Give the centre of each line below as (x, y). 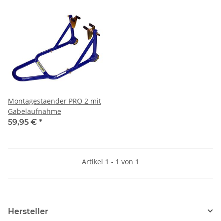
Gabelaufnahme (35, 111)
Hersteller (28, 211)
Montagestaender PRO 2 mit (55, 101)
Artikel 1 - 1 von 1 (110, 161)
